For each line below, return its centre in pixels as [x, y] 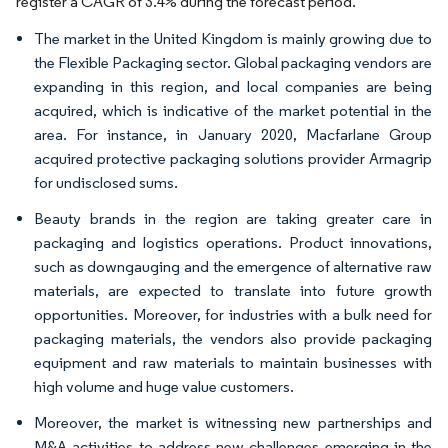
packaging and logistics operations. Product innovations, [233, 242]
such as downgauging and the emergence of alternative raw [233, 266]
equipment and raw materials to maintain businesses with [233, 362]
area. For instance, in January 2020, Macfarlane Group [233, 134]
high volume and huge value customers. [164, 386]
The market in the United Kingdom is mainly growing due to [233, 38]
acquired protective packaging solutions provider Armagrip [233, 158]
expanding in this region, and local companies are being [233, 86]
